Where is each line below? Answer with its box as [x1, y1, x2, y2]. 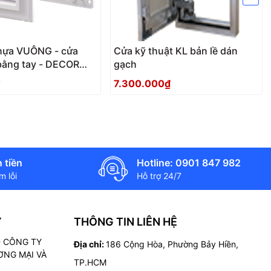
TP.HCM [74, 256, 106, 267]
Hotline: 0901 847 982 [137, 156, 241, 169]
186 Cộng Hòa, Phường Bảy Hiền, [106, 238, 238, 249]
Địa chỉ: [74, 238, 106, 249]
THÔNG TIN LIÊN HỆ [74, 215, 177, 228]
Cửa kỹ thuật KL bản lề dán [114, 45, 238, 57]
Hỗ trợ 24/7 [137, 170, 181, 181]
